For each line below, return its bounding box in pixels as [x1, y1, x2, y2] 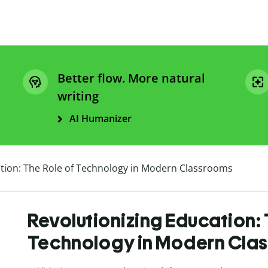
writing [57, 88, 99, 105]
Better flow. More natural [57, 70, 205, 87]
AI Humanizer [69, 112, 132, 126]
